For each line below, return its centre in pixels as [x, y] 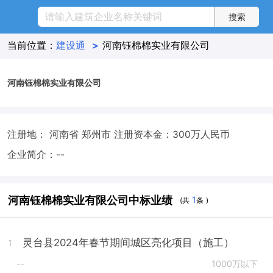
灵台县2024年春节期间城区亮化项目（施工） [129, 242]
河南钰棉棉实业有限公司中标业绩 [90, 200]
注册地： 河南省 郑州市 [60, 134]
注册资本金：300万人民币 [172, 134]
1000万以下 [234, 264]
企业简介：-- [36, 154]
